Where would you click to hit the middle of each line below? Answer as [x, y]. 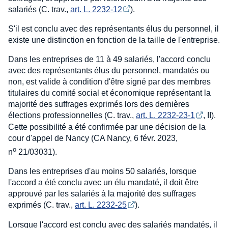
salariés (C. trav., [39, 9]
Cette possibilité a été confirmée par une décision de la [107, 127]
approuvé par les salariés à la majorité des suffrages [102, 194]
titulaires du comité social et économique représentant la [109, 93]
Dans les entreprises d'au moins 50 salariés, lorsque [102, 172]
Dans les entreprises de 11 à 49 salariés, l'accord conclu [109, 60]
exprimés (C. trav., [41, 205]
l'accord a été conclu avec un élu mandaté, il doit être [103, 183]
